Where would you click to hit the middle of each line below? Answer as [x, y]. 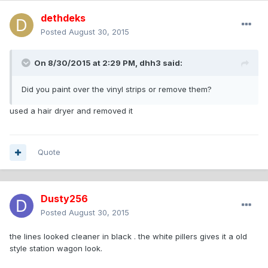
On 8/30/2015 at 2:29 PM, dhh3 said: [108, 63]
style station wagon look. [56, 249]
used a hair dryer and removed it [71, 111]
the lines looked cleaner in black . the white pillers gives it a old [128, 237]
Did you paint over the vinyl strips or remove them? [117, 89]
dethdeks [63, 18]
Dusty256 [64, 199]
